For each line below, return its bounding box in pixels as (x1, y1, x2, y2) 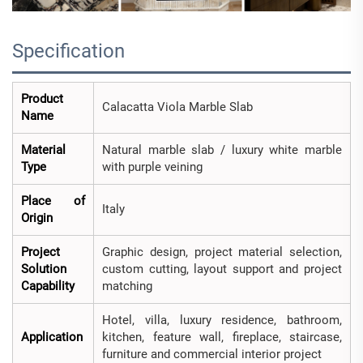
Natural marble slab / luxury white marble (102, 143, 342, 158)
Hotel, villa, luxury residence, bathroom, (102, 313, 342, 328)
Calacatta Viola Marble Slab (102, 100, 253, 115)
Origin (21, 211, 53, 226)
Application (21, 330, 83, 345)
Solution (21, 262, 66, 277)
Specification (12, 40, 125, 63)
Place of (21, 194, 85, 209)
